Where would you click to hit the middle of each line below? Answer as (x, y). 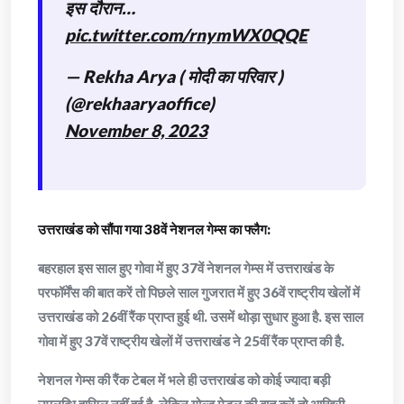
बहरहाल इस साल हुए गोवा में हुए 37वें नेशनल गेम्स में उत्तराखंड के (186, 268)
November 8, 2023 (136, 130)
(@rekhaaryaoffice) (140, 103)
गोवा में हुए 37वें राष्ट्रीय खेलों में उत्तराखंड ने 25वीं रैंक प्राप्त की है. (191, 341)
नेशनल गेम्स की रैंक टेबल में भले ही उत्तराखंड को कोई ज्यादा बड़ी (184, 380)
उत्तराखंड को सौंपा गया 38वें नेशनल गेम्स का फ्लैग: (154, 229)
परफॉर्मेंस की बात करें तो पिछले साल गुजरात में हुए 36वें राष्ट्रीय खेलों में (199, 292)
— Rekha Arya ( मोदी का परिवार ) (174, 76)
